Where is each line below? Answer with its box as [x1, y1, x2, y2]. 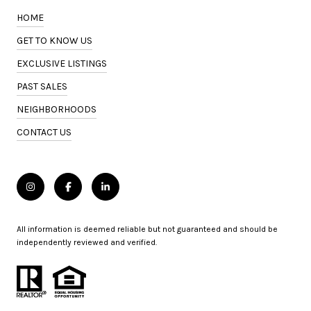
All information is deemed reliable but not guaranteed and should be [17, 224, 278, 234]
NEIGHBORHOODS [17, 103, 96, 115]
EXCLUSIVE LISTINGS [17, 57, 107, 69]
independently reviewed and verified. [17, 237, 157, 247]
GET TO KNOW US [17, 34, 92, 47]
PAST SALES [17, 80, 67, 92]
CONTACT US [17, 126, 72, 138]
